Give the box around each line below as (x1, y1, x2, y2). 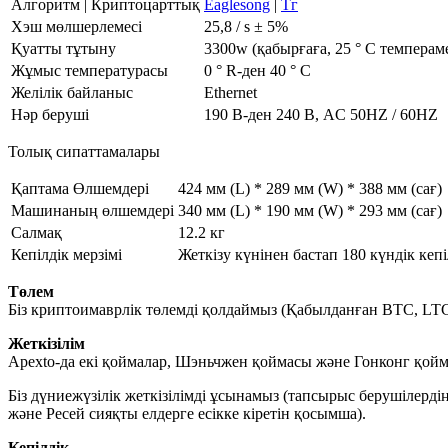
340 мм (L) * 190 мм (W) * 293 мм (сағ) (178, 201, 442, 219)
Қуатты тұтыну (11, 39, 116, 57)
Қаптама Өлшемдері (11, 179, 149, 197)
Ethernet (204, 83, 257, 101)
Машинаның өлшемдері (11, 201, 174, 219)
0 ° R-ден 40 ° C (204, 61, 311, 79)
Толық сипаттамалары (8, 142, 160, 160)
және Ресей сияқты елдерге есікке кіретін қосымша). (8, 404, 366, 422)
